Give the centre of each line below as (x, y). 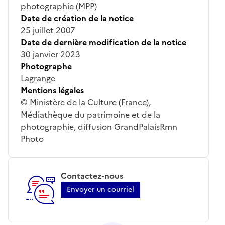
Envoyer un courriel (100, 189)
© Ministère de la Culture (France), (86, 102)
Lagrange (38, 78)
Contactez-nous (92, 176)
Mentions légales (52, 90)
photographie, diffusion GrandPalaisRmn (99, 126)
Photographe (46, 66)
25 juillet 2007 (48, 30)
